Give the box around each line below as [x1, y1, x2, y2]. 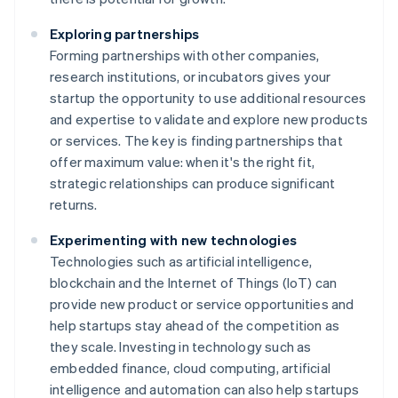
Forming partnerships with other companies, [50, 46, 320, 65]
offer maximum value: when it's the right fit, [50, 153, 314, 171]
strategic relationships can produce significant [50, 174, 336, 193]
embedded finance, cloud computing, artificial [50, 359, 331, 378]
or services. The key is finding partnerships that [50, 131, 343, 150]
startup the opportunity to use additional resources [50, 89, 367, 107]
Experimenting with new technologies [50, 231, 297, 250]
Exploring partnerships [50, 25, 200, 44]
